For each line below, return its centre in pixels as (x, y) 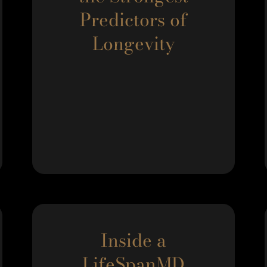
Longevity (133, 44)
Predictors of (133, 20)
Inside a (133, 240)
